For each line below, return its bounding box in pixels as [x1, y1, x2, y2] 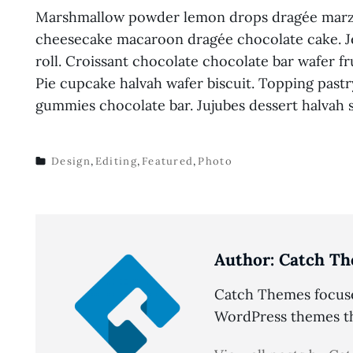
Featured [141, 154, 194, 168]
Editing [95, 154, 137, 168]
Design [51, 154, 91, 168]
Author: [214, 248, 274, 270]
